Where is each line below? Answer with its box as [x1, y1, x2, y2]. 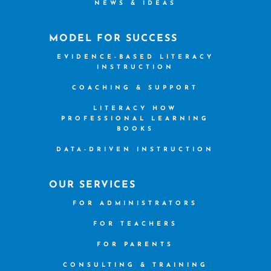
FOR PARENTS [97, 241, 174, 248]
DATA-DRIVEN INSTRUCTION [56, 146, 215, 153]
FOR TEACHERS [93, 221, 178, 227]
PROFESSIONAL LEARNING [61, 116, 210, 122]
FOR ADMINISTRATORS [73, 200, 198, 207]
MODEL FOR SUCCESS [49, 34, 178, 44]
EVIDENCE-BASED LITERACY [56, 54, 214, 60]
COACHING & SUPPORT [72, 85, 199, 91]
